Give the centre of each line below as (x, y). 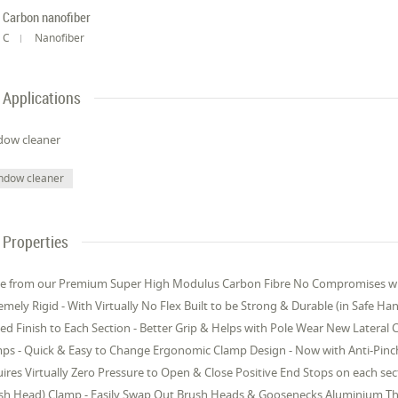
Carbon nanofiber (47, 17)
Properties (36, 242)
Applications (42, 98)
